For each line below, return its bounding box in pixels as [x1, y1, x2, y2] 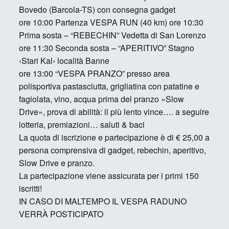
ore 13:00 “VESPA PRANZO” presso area [18, 67, 170, 79]
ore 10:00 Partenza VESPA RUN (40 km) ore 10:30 [18, 16, 203, 28]
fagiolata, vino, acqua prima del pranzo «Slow [18, 93, 184, 105]
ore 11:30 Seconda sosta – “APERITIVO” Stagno [18, 42, 194, 54]
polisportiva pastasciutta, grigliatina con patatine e [18, 80, 199, 92]
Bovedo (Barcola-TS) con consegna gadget [18, 4, 175, 15]
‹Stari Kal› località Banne [18, 55, 109, 66]
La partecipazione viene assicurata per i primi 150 [18, 170, 199, 181]
